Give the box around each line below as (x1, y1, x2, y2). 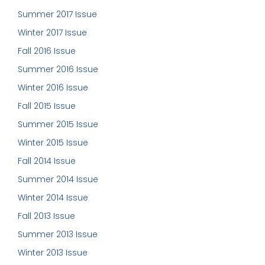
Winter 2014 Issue (18, 191, 88, 203)
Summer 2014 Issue (18, 173, 98, 185)
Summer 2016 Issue (18, 63, 98, 75)
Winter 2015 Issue (18, 136, 88, 148)
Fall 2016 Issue (18, 44, 76, 57)
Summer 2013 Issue (18, 228, 98, 240)
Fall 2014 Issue (18, 154, 76, 167)
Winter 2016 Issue (18, 81, 88, 93)
